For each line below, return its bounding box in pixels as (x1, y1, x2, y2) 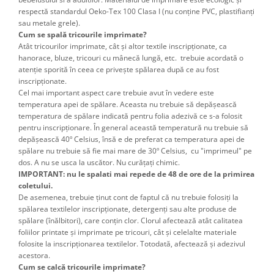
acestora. (18, 250, 50, 261)
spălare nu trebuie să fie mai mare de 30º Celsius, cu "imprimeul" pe (18, 146, 252, 157)
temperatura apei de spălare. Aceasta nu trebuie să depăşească (18, 99, 237, 110)
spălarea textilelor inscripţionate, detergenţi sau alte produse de (18, 204, 237, 215)
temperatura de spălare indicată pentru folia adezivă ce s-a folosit (18, 111, 242, 122)
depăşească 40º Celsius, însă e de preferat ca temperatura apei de (18, 134, 245, 145)
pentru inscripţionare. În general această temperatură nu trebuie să (18, 122, 248, 133)
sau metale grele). (18, 18, 80, 29)
